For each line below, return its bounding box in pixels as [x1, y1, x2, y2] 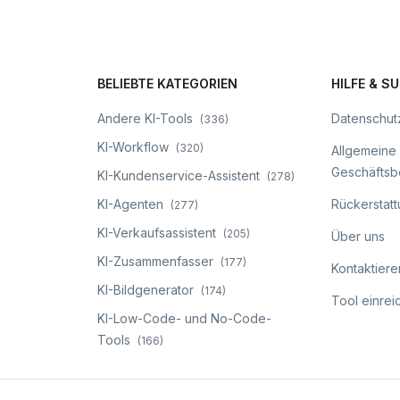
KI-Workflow [96, 139, 169, 154]
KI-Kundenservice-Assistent [96, 168, 260, 183]
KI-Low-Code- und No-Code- [96, 311, 271, 326]
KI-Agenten [96, 196, 163, 212]
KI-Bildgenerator [96, 282, 194, 297]
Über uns [331, 229, 386, 244]
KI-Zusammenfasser [96, 254, 213, 269]
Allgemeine [331, 143, 397, 158]
